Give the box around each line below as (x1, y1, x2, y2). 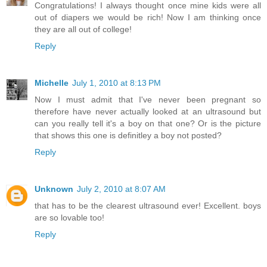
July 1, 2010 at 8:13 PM (72, 77, 161, 88)
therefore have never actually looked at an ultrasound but (35, 106, 261, 116)
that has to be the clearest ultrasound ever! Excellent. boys (35, 200, 261, 210)
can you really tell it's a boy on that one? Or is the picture (35, 118, 261, 128)
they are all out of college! (35, 24, 132, 34)
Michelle (35, 77, 69, 88)
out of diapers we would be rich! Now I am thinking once (35, 12, 261, 22)
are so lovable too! (35, 212, 104, 222)
